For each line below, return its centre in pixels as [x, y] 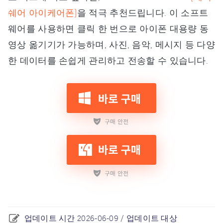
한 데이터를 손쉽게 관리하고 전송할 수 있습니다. [108, 60]
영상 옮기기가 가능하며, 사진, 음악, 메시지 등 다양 [111, 44]
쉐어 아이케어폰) [43, 12]
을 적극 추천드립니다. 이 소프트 [143, 12]
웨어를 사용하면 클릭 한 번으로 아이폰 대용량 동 [109, 28]
